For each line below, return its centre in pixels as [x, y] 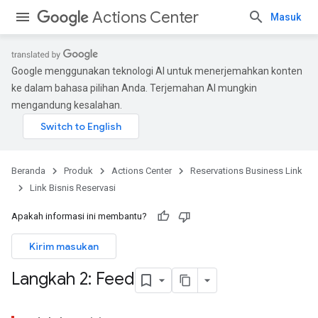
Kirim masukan [64, 246]
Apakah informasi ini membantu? [79, 216]
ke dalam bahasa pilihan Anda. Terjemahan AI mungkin [134, 88]
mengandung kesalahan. [67, 105]
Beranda [28, 171]
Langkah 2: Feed [73, 279]
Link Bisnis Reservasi [73, 188]
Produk [78, 171]
